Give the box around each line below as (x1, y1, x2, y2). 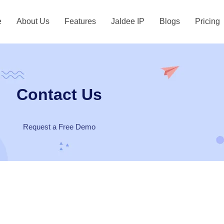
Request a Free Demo (22, 122, 95, 131)
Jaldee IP (111, 17, 144, 26)
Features (64, 17, 96, 26)
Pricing (195, 17, 220, 26)
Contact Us (16, 85, 102, 103)
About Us (16, 17, 49, 26)
